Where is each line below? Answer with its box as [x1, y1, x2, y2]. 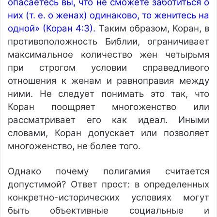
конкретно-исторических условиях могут [8, 192, 209, 203]
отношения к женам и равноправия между [8, 75, 209, 86]
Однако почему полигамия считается [8, 166, 209, 177]
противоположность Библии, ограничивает [8, 36, 209, 47]
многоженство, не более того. [8, 140, 140, 152]
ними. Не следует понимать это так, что [8, 88, 209, 99]
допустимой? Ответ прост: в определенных [8, 179, 209, 190]
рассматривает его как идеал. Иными [8, 114, 209, 125]
